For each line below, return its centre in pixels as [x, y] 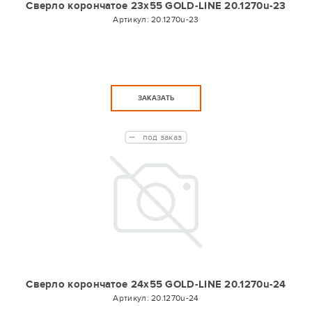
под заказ [162, 137]
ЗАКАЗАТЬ [156, 98]
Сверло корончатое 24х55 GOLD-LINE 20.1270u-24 [156, 284]
